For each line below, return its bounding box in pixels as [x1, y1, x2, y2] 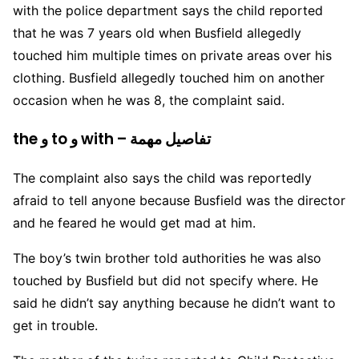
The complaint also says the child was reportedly [13, 170, 312, 187]
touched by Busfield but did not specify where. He [13, 272, 318, 289]
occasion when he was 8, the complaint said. [13, 91, 284, 108]
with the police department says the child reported [13, 2, 323, 18]
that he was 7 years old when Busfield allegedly [13, 24, 301, 41]
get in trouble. [13, 317, 98, 334]
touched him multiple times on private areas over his [13, 46, 332, 63]
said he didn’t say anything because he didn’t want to [13, 295, 336, 312]
